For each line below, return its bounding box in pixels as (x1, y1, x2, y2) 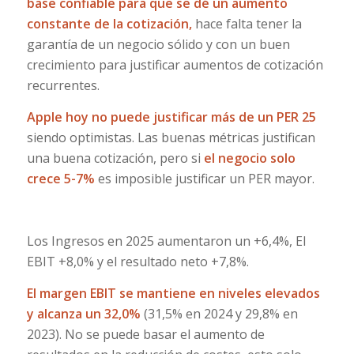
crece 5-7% (26, 169, 95, 187)
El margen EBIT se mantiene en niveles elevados (26, 284, 320, 302)
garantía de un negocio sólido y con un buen (26, 36, 290, 54)
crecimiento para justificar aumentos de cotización (26, 56, 323, 74)
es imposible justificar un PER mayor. (94, 169, 314, 187)
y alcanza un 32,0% (26, 304, 141, 322)
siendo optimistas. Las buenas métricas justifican (26, 128, 315, 146)
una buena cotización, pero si (26, 149, 204, 167)
